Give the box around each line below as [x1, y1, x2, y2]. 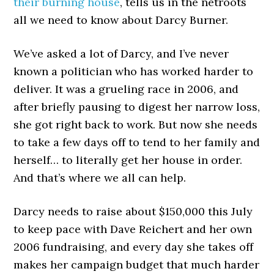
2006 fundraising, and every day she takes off [13, 240, 254, 254]
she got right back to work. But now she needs [13, 117, 258, 131]
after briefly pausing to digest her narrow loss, [13, 100, 261, 114]
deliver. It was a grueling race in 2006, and [13, 82, 239, 96]
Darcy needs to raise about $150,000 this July [13, 204, 253, 218]
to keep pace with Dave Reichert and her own [13, 222, 253, 236]
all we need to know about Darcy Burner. [13, 13, 229, 27]
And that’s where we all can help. [13, 171, 187, 185]
